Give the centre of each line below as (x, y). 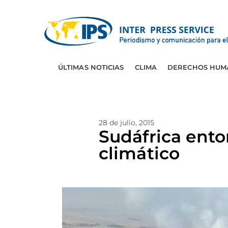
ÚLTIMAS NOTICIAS (91, 67)
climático (139, 153)
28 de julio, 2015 (126, 123)
